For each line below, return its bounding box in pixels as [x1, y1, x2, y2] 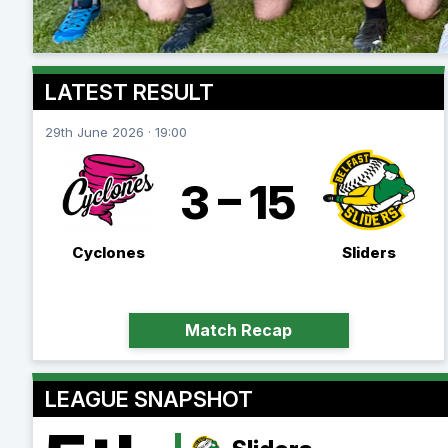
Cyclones [71, 243, 145, 262]
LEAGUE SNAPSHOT [45, 386, 253, 412]
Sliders [342, 243, 397, 262]
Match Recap [185, 320, 293, 340]
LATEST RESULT [45, 79, 214, 105]
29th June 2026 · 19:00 [45, 124, 187, 140]
